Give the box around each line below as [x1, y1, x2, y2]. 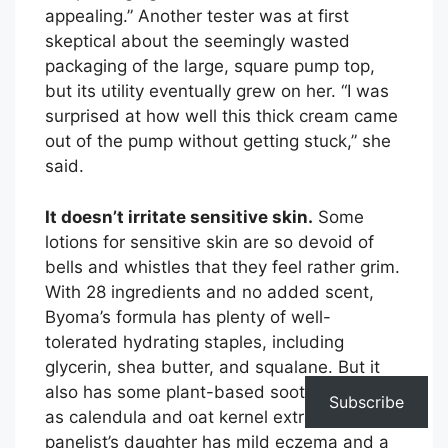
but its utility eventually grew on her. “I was [45, 81, 389, 102]
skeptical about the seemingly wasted [45, 31, 350, 52]
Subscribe [329, 392, 404, 412]
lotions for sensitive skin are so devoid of [45, 231, 374, 252]
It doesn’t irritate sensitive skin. [45, 206, 313, 227]
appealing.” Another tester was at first [45, 6, 349, 27]
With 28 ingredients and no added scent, [45, 281, 374, 302]
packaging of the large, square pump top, [45, 56, 375, 77]
